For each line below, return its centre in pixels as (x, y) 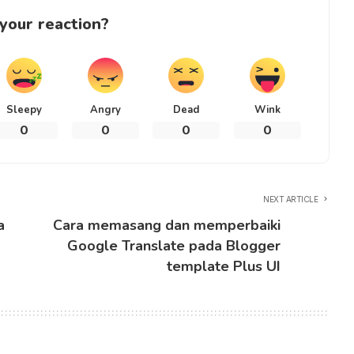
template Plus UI (224, 267)
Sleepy (24, 110)
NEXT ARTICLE (291, 200)
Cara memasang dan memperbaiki (167, 226)
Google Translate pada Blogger (174, 246)
